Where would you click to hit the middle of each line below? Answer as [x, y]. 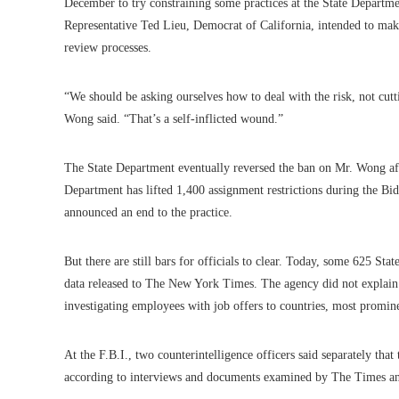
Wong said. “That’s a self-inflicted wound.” [174, 119]
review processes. [108, 48]
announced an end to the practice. [148, 213]
